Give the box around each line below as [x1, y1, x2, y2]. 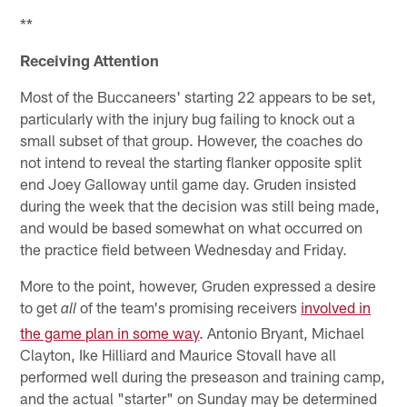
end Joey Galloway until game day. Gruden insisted [20, 174, 357, 193]
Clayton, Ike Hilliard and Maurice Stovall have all [20, 344, 337, 363]
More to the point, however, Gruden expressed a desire [20, 275, 377, 294]
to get [20, 297, 62, 316]
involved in [301, 297, 372, 316]
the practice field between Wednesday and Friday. [20, 239, 348, 258]
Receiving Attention [20, 50, 160, 69]
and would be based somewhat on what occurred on [20, 217, 363, 236]
